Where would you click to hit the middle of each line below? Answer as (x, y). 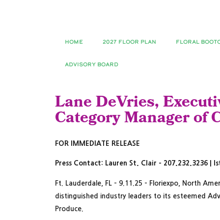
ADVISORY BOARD (92, 65)
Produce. (70, 208)
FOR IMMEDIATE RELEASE (97, 143)
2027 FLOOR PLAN (129, 42)
